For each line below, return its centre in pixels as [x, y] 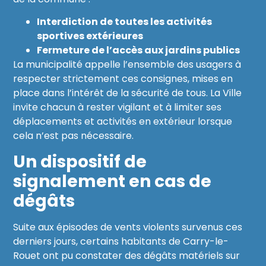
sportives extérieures [90, 36]
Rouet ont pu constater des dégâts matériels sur [127, 255]
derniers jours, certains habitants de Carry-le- [121, 241]
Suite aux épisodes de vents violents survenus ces [128, 227]
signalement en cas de [113, 181]
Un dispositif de [80, 161]
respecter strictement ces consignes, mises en [123, 79]
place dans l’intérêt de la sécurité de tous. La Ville [128, 93]
